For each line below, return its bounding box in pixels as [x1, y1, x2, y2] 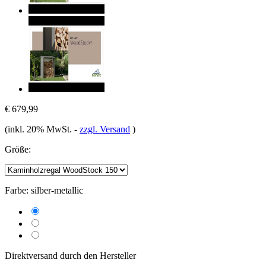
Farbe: [5, 185, 28, 195]
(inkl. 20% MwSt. [5, 123, 74, 134]
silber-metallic [31, 185, 83, 195]
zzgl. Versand [80, 123, 130, 134]
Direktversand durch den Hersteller [5, 250, 136, 261]
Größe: [5, 144, 31, 154]
